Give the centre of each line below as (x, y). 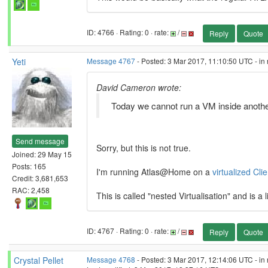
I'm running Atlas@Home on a (154, 172)
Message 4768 (111, 259)
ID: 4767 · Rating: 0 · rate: (129, 231)
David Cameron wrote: (139, 87)
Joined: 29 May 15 (42, 154)
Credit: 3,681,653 (40, 178)
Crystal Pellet (39, 260)
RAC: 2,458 (31, 190)
